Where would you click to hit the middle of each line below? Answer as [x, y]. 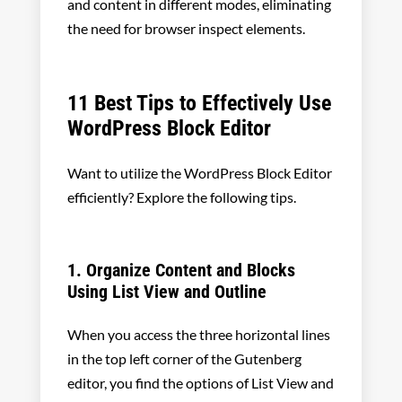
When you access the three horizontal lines [198, 335]
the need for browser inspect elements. [187, 29]
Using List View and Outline [169, 292]
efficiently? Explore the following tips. [181, 197]
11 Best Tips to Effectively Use [199, 104]
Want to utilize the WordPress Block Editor [199, 173]
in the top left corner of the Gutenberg [184, 359]
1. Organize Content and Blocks [181, 271]
